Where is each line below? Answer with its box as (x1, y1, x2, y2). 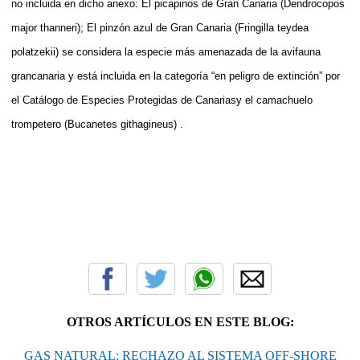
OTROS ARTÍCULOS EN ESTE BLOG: (66, 314, 294, 329)
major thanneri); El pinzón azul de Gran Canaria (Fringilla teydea (11, 21, 309, 34)
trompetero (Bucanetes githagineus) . (11, 117, 183, 130)
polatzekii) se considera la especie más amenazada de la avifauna (11, 45, 321, 58)
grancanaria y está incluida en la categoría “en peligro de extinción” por (11, 69, 340, 82)
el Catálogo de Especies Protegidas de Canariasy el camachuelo (11, 93, 313, 106)
